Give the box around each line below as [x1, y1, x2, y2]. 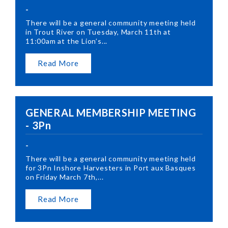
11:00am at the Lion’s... [25, 36, 108, 45]
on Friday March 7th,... [25, 172, 104, 181]
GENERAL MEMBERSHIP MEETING [25, 106, 196, 119]
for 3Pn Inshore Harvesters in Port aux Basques [25, 163, 196, 172]
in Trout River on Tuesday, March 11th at [25, 27, 172, 36]
